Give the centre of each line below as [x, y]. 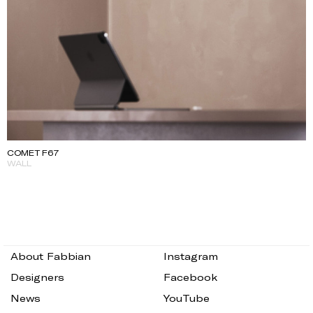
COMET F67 [33, 153]
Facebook [190, 277]
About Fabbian [51, 256]
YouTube [187, 298]
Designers [37, 277]
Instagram [191, 256]
